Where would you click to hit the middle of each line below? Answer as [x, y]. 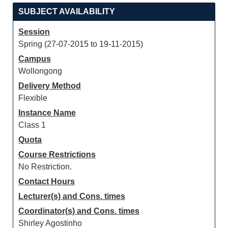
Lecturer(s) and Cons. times [72, 196]
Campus [35, 59]
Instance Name [47, 113]
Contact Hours [47, 181]
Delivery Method [50, 86]
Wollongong [40, 71]
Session [34, 32]
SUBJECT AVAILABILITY [67, 11]
